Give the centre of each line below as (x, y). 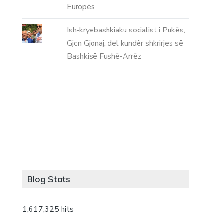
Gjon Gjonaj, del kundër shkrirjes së (125, 43)
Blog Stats (49, 179)
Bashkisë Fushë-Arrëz (104, 56)
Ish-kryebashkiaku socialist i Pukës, (126, 30)
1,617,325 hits (48, 209)
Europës (81, 7)
